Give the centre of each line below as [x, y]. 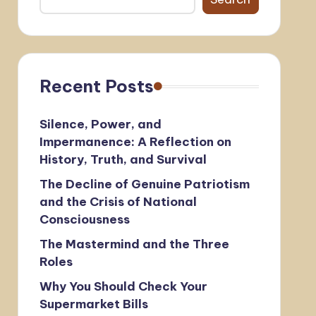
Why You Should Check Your [123, 286]
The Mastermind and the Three [134, 244]
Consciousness [84, 219]
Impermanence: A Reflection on [135, 142]
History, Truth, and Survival [123, 159]
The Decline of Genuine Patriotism [144, 184]
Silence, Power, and [100, 124]
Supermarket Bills [93, 304]
